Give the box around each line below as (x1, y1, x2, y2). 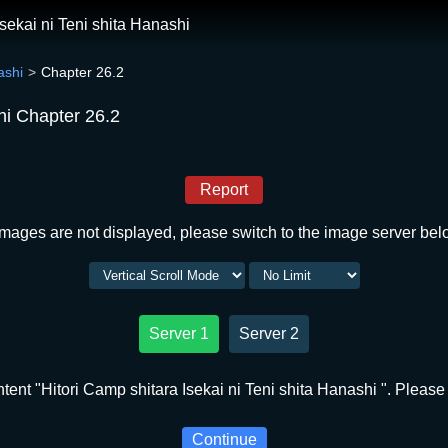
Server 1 (149, 325, 209, 342)
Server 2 (239, 325, 299, 342)
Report (200, 181, 248, 198)
